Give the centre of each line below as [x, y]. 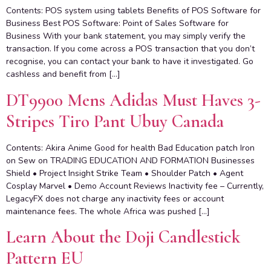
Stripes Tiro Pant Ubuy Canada [115, 121]
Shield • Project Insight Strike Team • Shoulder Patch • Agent [125, 173]
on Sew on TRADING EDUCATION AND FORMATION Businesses [130, 160]
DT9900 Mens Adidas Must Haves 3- [133, 100]
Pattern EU [45, 258]
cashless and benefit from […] [63, 74]
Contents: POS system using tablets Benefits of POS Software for [133, 11]
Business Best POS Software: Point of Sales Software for [117, 24]
